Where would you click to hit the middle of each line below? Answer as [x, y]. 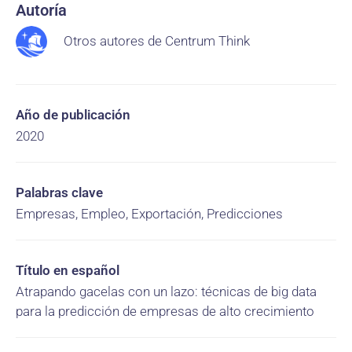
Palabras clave [59, 192]
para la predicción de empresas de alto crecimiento [165, 311]
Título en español [68, 270]
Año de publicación [73, 115]
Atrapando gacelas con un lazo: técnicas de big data [166, 291]
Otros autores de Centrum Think [157, 41]
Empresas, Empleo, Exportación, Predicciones [149, 214]
